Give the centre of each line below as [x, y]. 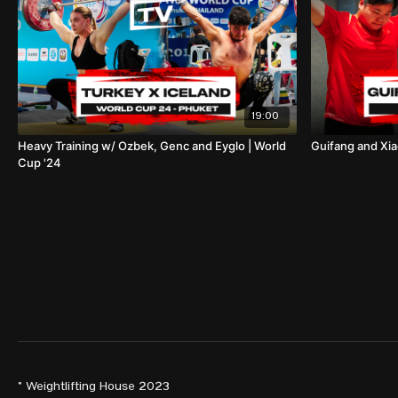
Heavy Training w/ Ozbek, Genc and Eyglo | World [152, 145]
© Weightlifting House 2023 [94, 387]
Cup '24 [40, 162]
